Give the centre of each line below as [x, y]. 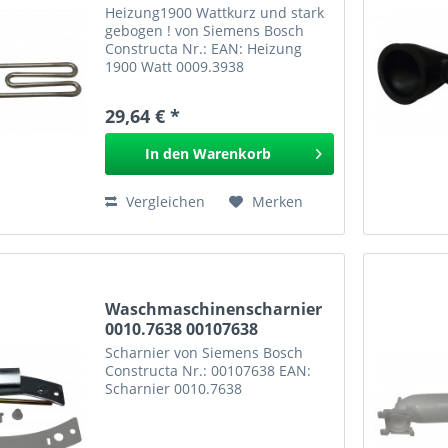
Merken [278, 201]
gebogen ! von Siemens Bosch [205, 30]
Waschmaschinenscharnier [214, 309]
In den [166, 153]
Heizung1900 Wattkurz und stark [215, 12]
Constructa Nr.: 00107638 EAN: [208, 371]
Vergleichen [164, 201]
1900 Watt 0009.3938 [175, 66]
